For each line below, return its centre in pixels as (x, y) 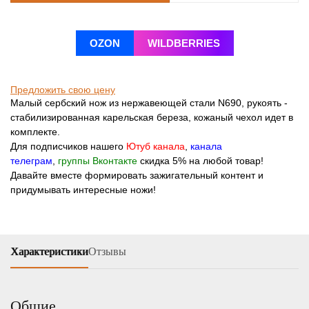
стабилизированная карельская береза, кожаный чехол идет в (152, 118)
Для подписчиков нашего (67, 147)
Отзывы (107, 252)
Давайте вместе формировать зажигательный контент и (137, 176)
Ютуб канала (154, 147)
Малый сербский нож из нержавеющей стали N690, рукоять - (149, 103)
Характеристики (49, 252)
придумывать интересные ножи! (83, 190)
